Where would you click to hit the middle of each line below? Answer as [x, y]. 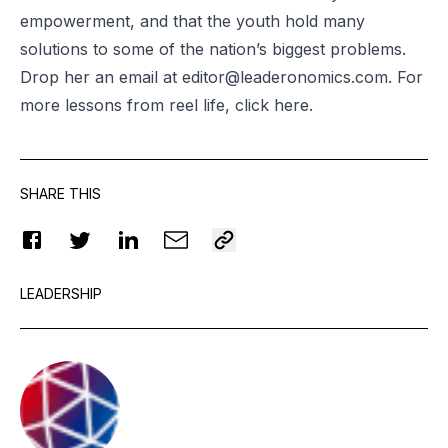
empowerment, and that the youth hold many [192, 20]
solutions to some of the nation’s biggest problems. [213, 48]
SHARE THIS [60, 193]
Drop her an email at [101, 76]
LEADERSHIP [61, 293]
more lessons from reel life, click [147, 104]
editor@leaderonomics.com [285, 76]
